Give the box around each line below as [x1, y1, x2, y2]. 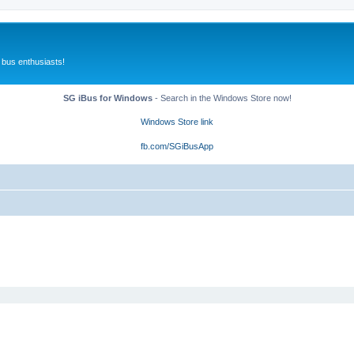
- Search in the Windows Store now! [152, 92, 292, 103]
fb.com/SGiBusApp [141, 141, 213, 151]
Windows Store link [141, 117, 213, 126]
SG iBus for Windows [62, 92, 153, 103]
